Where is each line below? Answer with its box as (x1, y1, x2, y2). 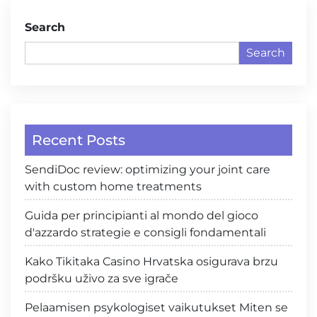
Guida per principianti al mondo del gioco (25, 209, 258, 222)
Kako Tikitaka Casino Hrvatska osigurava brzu (25, 255, 278, 268)
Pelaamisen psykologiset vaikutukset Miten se (25, 301, 288, 314)
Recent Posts (32, 132, 125, 149)
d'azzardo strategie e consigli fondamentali (25, 226, 266, 239)
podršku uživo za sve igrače (25, 272, 178, 285)
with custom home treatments (25, 180, 202, 193)
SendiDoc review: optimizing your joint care (25, 163, 270, 176)
